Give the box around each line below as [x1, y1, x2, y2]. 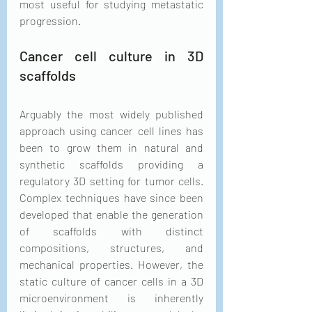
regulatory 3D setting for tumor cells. [19, 173, 203, 187]
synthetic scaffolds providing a [19, 157, 203, 171]
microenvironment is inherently [19, 290, 203, 304]
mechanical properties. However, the [19, 257, 203, 271]
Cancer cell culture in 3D [19, 47, 203, 64]
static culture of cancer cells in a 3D [19, 274, 203, 288]
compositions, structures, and [19, 240, 203, 254]
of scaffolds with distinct [19, 224, 203, 237]
